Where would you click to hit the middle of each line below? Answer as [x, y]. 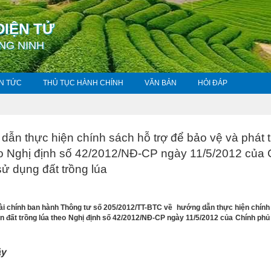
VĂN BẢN [161, 83]
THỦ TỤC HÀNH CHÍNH [83, 83]
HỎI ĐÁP [213, 83]
